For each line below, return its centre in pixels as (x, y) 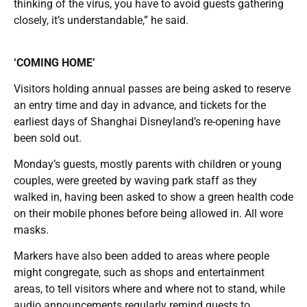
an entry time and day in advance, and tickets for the (140, 106)
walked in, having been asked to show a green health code (153, 197)
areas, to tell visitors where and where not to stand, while (149, 289)
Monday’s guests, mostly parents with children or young (148, 164)
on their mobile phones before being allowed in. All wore (148, 214)
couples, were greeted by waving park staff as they (135, 181)
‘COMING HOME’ (54, 63)
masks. (31, 230)
